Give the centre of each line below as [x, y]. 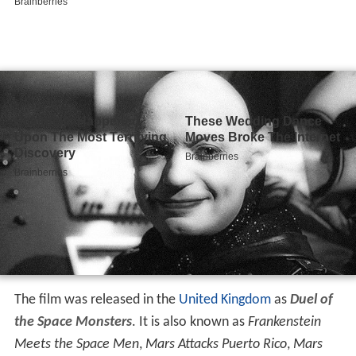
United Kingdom [224, 300]
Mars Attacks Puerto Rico [216, 345]
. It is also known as [190, 323]
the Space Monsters [73, 323]
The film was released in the [96, 300]
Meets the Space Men [76, 345]
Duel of [311, 300]
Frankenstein [284, 323]
